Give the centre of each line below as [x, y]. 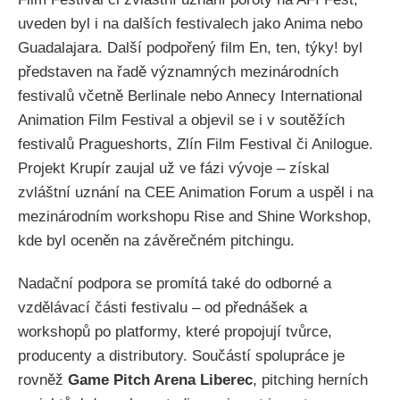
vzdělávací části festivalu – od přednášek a [162, 308]
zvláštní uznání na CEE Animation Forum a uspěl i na [196, 192]
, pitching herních [310, 380]
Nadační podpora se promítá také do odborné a [175, 284]
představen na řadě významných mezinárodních [178, 71]
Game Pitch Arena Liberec [160, 380]
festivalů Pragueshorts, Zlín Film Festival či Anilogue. [196, 144]
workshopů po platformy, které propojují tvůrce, [175, 332]
